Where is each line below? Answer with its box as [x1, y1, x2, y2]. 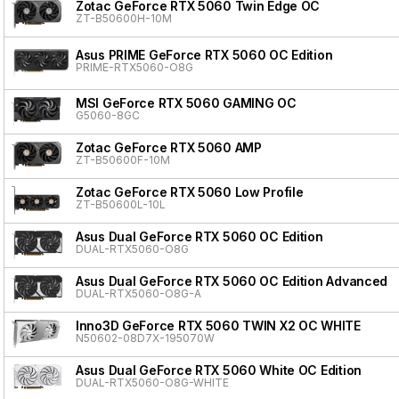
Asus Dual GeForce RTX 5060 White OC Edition [76, 362, 362, 378]
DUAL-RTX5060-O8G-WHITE [76, 375, 229, 389]
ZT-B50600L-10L [76, 197, 166, 211]
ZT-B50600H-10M [76, 11, 172, 25]
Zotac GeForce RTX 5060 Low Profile [76, 183, 304, 199]
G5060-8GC [76, 108, 140, 122]
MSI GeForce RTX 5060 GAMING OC [76, 94, 297, 110]
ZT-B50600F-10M [76, 152, 170, 167]
